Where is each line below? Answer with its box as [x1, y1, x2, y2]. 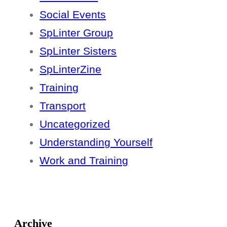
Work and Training [40, 154, 129, 166]
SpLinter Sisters [40, 45, 117, 57]
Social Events [40, 8, 106, 20]
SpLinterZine [40, 63, 102, 75]
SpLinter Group [40, 26, 113, 39]
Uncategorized [40, 118, 110, 130]
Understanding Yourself [40, 136, 153, 148]
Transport [40, 99, 86, 111]
